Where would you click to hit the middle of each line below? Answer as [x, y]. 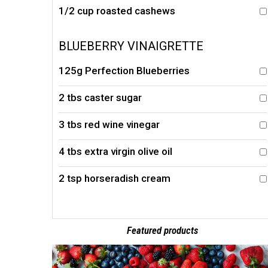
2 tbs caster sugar [100, 98]
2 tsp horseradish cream [115, 179]
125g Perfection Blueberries [124, 71]
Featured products [163, 231]
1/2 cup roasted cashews [117, 11]
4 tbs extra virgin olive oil [115, 152]
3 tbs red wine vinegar [109, 125]
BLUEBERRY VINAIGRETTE [131, 46]
